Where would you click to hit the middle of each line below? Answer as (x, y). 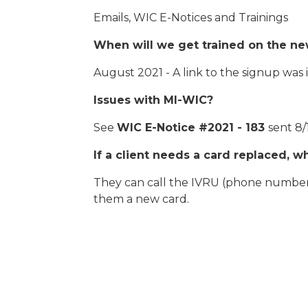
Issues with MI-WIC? (153, 100)
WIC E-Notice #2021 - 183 (192, 128)
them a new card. (141, 199)
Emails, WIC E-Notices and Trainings (191, 18)
